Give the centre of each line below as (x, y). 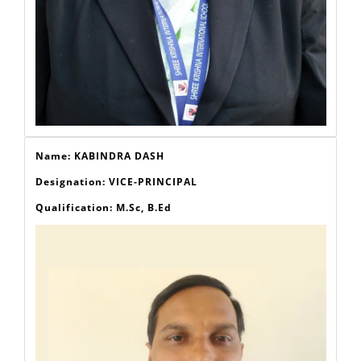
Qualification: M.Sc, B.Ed (103, 251)
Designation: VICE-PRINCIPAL (116, 226)
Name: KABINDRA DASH (100, 200)
